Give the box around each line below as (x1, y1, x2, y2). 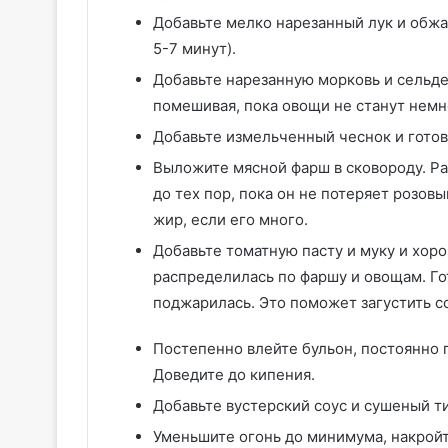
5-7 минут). (153, 39, 236, 59)
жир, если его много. (153, 210, 308, 230)
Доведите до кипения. (153, 365, 315, 385)
